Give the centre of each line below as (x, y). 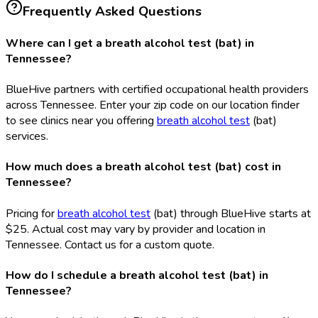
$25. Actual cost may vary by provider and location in (136, 229)
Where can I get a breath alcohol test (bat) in (130, 43)
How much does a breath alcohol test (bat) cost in (143, 167)
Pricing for (32, 213)
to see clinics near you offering (81, 121)
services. (27, 137)
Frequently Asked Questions (112, 11)
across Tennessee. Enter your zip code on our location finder (153, 105)
